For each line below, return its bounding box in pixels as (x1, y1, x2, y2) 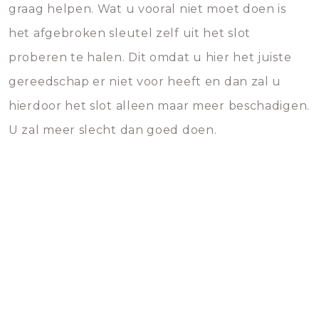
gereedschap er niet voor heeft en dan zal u (9, 75, 282, 88)
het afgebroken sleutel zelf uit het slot (9, 26, 251, 40)
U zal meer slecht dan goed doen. (9, 123, 217, 137)
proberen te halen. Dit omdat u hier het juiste (9, 51, 292, 64)
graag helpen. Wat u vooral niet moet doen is (9, 2, 286, 16)
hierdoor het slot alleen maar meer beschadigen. (9, 99, 310, 113)
